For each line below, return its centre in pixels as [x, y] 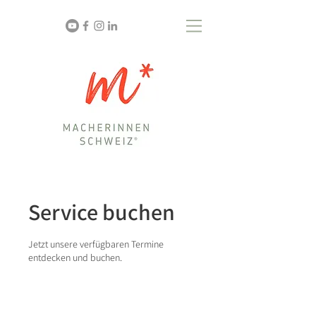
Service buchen [102, 212]
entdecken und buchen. [75, 257]
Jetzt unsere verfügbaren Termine [96, 244]
